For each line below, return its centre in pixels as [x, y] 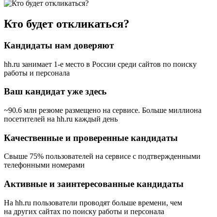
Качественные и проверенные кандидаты [91, 138]
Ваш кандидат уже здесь [55, 92]
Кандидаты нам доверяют [59, 45]
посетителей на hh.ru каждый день [61, 119]
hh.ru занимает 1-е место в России [60, 64]
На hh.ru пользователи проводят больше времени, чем [93, 202]
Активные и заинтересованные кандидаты [94, 184]
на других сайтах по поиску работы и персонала [84, 211]
